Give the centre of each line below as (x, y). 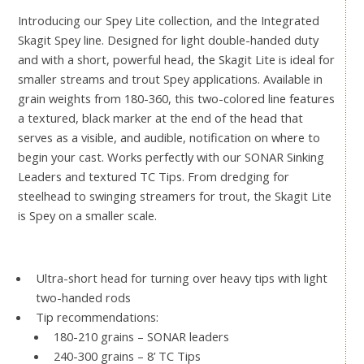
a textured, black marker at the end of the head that (160, 118)
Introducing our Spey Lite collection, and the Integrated (169, 21)
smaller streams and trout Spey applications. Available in (170, 79)
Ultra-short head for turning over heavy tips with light (181, 278)
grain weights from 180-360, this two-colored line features (176, 99)
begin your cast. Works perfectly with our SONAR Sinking (171, 157)
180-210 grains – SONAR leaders (141, 337)
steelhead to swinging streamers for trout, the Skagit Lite (175, 196)
